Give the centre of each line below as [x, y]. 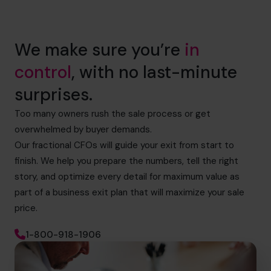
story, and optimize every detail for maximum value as [127, 177]
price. [26, 208]
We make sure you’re [100, 50]
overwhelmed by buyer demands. [83, 130]
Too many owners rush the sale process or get [113, 114]
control [43, 73]
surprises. [54, 95]
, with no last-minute [154, 73]
